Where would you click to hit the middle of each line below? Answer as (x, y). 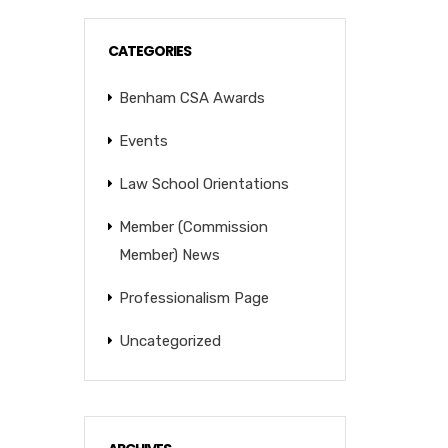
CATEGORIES (149, 51)
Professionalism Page (193, 298)
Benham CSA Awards (191, 98)
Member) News (169, 255)
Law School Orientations (203, 184)
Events (143, 141)
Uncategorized (169, 341)
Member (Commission (193, 227)
